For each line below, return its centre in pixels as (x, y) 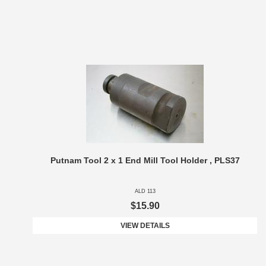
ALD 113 (145, 191)
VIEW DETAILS (145, 226)
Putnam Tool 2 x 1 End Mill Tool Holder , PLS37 (145, 161)
